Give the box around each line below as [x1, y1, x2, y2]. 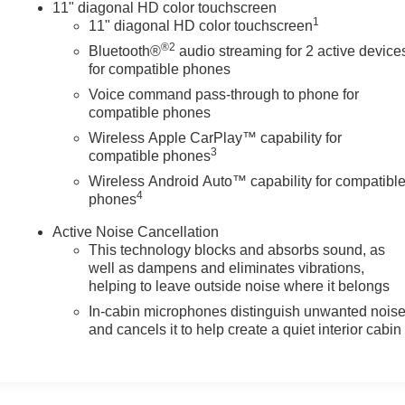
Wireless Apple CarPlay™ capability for [89, 130, 343, 146]
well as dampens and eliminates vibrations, [89, 260, 365, 277]
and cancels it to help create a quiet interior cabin [89, 322, 402, 338]
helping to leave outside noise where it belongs [89, 278, 391, 295]
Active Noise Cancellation [52, 224, 220, 240]
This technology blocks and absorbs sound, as [89, 242, 386, 259]
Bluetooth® [89, 43, 162, 60]
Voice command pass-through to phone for [89, 87, 360, 103]
